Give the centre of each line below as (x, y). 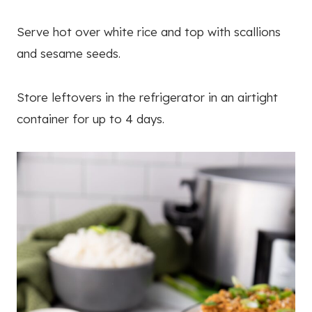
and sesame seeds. (69, 54)
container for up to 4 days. (91, 119)
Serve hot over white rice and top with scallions (149, 32)
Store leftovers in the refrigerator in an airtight (147, 97)
